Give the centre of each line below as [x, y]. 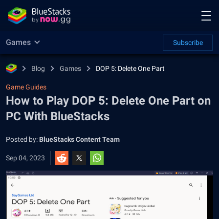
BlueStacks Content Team [79, 139]
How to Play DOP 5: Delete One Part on [108, 101]
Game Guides [26, 87]
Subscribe [188, 43]
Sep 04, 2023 [25, 158]
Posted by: [22, 139]
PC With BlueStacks [58, 116]
